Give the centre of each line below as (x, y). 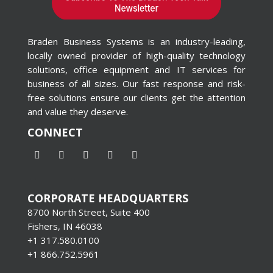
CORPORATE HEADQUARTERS (108, 198)
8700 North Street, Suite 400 (88, 212)
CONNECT (55, 132)
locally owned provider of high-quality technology (136, 55)
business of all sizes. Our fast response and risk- (136, 83)
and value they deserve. (77, 111)
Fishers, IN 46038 (65, 226)
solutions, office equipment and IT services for (136, 69)
